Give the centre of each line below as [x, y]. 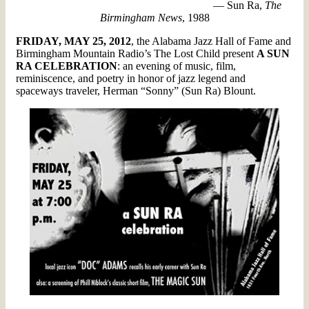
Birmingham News [141, 17]
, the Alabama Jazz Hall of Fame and [211, 41]
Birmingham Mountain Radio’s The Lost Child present [136, 53]
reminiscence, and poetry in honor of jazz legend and [131, 78]
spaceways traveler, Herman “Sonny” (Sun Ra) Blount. [136, 90]
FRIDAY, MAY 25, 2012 [73, 41]
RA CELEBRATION [67, 66]
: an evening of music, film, [177, 66]
